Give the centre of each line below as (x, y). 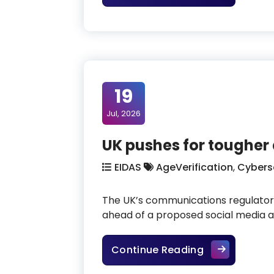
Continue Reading (157, 250)
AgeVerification (194, 167)
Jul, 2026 (124, 113)
